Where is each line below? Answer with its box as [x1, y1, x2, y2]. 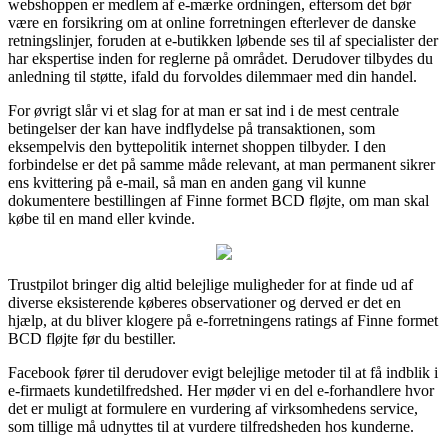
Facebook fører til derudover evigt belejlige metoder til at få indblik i [8, 363, 438, 381]
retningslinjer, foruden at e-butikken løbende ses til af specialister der [8, 31, 438, 49]
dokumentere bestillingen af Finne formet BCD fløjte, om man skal [8, 191, 429, 209]
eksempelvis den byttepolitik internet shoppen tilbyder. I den [8, 137, 386, 155]
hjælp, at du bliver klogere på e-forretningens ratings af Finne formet [8, 311, 438, 329]
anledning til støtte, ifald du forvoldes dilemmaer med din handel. [8, 67, 417, 85]
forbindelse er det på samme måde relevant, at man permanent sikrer [8, 155, 435, 173]
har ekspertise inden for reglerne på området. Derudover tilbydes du [8, 49, 433, 67]
